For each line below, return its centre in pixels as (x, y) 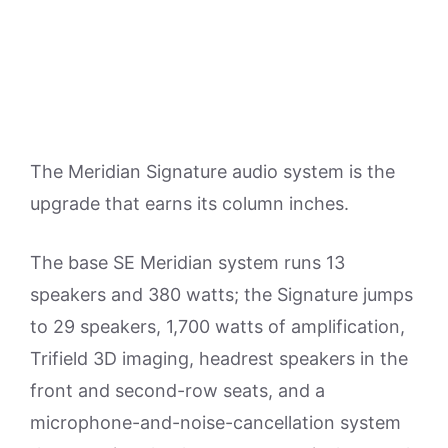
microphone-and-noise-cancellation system (215, 422)
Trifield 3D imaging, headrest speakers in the (219, 358)
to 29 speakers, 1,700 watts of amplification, (217, 326)
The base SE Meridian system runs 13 (187, 262)
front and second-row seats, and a (177, 390)
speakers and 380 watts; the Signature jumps (221, 294)
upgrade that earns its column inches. (189, 203)
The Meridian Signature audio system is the (212, 171)
